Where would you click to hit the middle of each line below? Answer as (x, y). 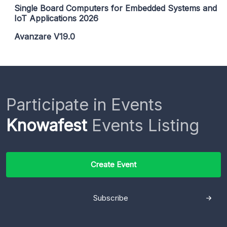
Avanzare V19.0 (45, 36)
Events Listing (143, 125)
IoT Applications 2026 (56, 18)
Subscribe (111, 198)
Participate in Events (84, 104)
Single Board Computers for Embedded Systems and (116, 8)
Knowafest (47, 125)
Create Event (113, 164)
